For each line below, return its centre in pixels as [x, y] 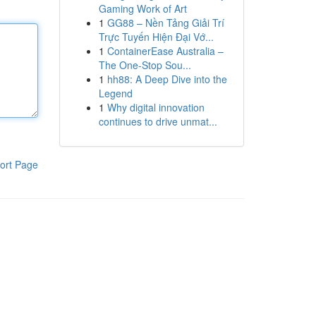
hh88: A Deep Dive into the [167, 79]
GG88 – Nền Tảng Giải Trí [165, 23]
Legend [115, 93]
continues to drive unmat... [158, 121]
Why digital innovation [156, 107]
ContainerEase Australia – [165, 51]
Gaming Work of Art [142, 8]
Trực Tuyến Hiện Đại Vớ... [156, 37]
